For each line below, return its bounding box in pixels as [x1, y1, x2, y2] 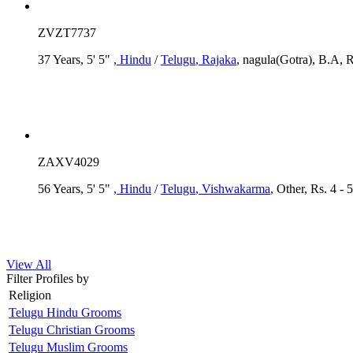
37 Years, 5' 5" [38, 52, 113, 66]
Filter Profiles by [6, 271, 89, 285]
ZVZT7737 [38, 25, 96, 39]
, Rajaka [195, 52, 236, 66]
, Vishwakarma [195, 181, 270, 195]
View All [6, 257, 51, 271]
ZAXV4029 [38, 154, 99, 169]
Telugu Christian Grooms [9, 322, 135, 336]
